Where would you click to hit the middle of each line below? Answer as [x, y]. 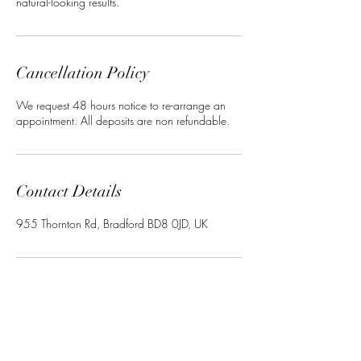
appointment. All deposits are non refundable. [123, 120]
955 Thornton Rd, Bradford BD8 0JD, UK [112, 223]
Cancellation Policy [83, 73]
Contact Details [69, 191]
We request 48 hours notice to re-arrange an [121, 105]
